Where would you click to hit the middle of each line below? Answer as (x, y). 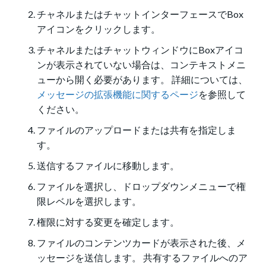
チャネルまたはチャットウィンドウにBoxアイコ (140, 50)
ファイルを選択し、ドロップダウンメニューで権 (142, 186)
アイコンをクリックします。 (99, 29)
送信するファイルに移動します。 (108, 166)
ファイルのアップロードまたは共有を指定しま (137, 130)
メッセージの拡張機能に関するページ (118, 94)
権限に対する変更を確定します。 (108, 222)
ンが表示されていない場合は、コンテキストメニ (142, 65)
